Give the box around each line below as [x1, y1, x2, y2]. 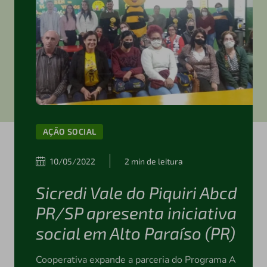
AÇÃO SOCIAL [42, 126, 97, 137]
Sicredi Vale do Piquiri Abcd [35, 182, 237, 203]
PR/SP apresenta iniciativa [35, 203, 237, 223]
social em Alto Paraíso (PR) [35, 223, 235, 244]
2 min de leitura [124, 156, 183, 166]
